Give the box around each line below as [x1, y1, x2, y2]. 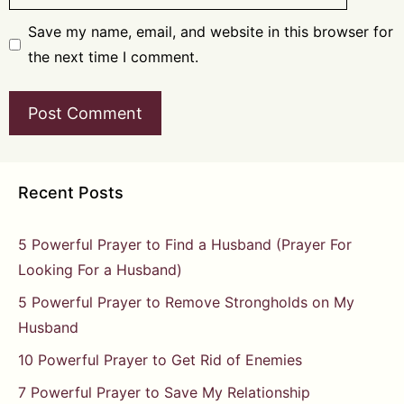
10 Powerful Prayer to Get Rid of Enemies [18, 351, 302, 370]
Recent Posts [18, 183, 124, 203]
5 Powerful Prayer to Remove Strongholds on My [18, 293, 354, 312]
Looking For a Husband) [18, 261, 182, 280]
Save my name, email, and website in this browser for [28, 23, 393, 41]
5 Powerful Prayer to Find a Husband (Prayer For [18, 235, 352, 254]
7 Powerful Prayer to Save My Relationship [18, 383, 310, 402]
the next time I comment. [28, 48, 198, 67]
